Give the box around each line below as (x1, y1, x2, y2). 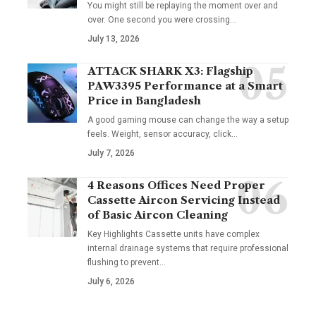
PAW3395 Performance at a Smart (87, 78, 283, 92)
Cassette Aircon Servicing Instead (87, 193, 280, 207)
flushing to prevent (87, 257, 159, 267)
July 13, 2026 (87, 33, 140, 44)
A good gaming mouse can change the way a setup (87, 114, 288, 125)
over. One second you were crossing (87, 14, 230, 25)
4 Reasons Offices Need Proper (87, 178, 265, 192)
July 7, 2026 (87, 147, 135, 158)
